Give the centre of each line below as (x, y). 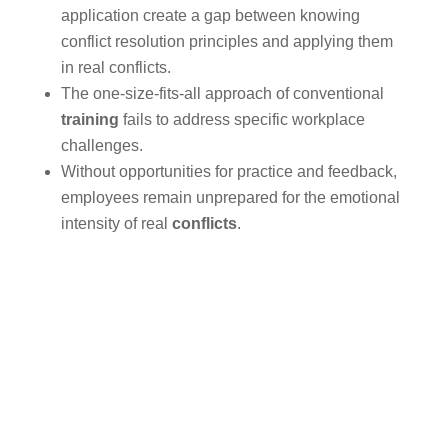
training (89, 119)
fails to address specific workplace (241, 119)
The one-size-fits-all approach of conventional (222, 93)
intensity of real (116, 223)
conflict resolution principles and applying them (226, 41)
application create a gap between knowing (210, 15)
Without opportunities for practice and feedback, (228, 171)
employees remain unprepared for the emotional (230, 197)
